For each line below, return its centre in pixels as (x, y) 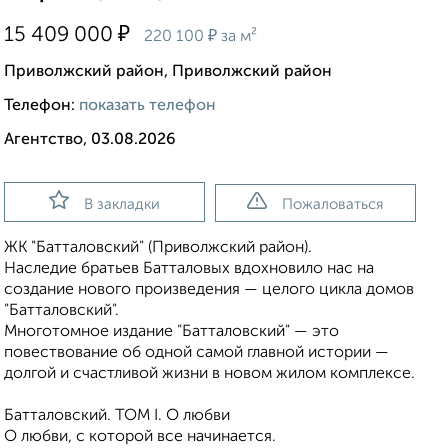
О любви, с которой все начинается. (140, 437)
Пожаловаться (333, 205)
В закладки (121, 205)
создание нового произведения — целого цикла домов (209, 290)
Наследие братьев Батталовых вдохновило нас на (189, 269)
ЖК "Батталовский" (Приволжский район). (158, 248)
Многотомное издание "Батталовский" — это (171, 332)
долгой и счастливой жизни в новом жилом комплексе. (209, 374)
